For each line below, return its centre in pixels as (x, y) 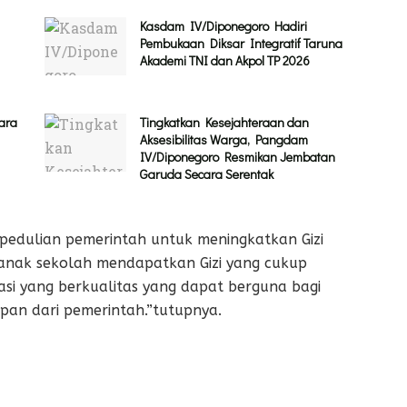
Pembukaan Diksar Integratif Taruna (241, 43)
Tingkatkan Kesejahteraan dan (224, 122)
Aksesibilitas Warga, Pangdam (224, 139)
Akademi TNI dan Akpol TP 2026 (225, 60)
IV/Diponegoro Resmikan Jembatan (238, 156)
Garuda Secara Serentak (207, 174)
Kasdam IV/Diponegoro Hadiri (223, 25)
